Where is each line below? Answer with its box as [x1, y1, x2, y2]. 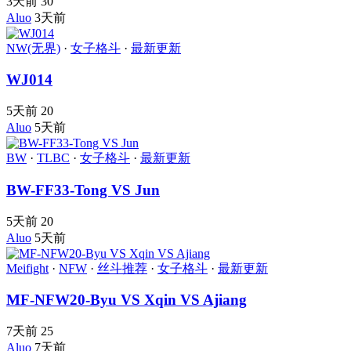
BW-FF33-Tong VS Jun [6, 181, 160, 198]
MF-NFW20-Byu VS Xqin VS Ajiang [6, 291, 247, 309]
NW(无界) [6, 41, 60, 55]
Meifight [6, 261, 49, 275]
